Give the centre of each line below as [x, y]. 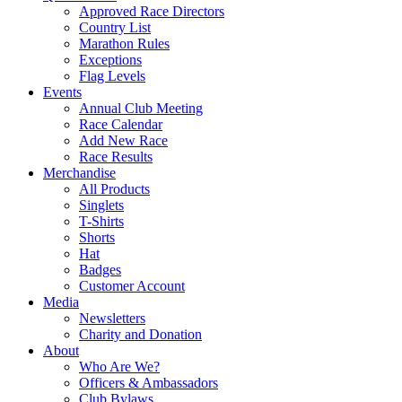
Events [62, 92]
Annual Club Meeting [141, 109]
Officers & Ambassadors [149, 383]
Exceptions [110, 60]
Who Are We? [119, 367]
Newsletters [112, 319]
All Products [114, 189]
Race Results [116, 157]
